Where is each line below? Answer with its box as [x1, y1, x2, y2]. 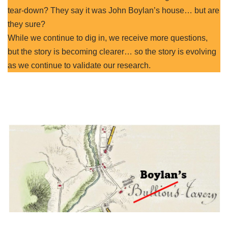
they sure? [8, 20, 45, 28]
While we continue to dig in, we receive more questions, [8, 34, 208, 42]
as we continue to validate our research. [8, 61, 151, 70]
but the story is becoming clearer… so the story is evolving [8, 47, 216, 56]
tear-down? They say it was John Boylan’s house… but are [8, 6, 219, 15]
